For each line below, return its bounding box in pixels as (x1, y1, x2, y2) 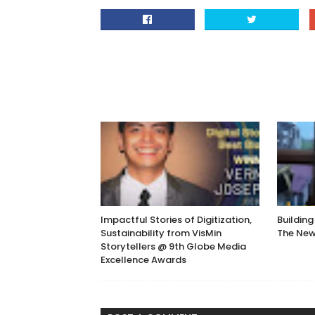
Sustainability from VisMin (101, 226, 221, 240)
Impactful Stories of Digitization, (101, 213, 252, 226)
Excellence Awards (101, 253, 186, 266)
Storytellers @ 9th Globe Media (101, 240, 246, 253)
